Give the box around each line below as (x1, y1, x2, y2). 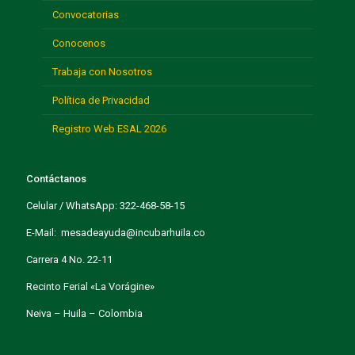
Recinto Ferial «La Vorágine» (26, 281, 155, 293)
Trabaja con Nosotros (52, 66, 152, 78)
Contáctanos (26, 173, 86, 185)
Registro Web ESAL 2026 (52, 123, 166, 136)
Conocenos (52, 37, 105, 50)
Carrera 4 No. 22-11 (26, 254, 113, 266)
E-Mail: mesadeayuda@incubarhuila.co (26, 227, 205, 239)
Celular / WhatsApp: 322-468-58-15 (26, 200, 185, 212)
